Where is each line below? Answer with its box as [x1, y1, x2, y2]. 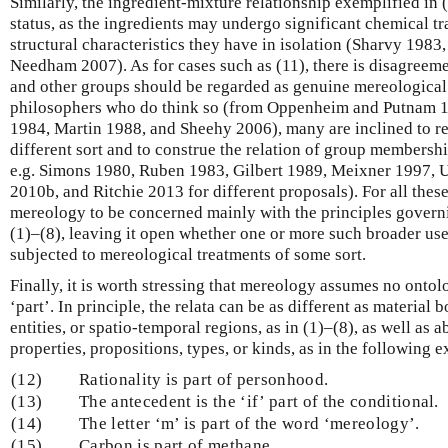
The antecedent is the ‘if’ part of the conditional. [79, 391, 439, 411]
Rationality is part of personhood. [79, 369, 329, 389]
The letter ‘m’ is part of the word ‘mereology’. [79, 413, 420, 433]
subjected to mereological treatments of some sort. [10, 244, 366, 264]
